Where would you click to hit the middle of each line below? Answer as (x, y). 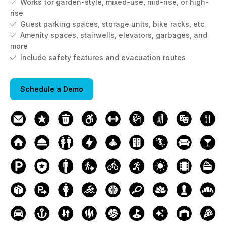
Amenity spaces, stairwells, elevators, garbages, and (114, 35)
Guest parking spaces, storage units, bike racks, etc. (113, 24)
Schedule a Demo (52, 89)
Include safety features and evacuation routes (103, 57)
